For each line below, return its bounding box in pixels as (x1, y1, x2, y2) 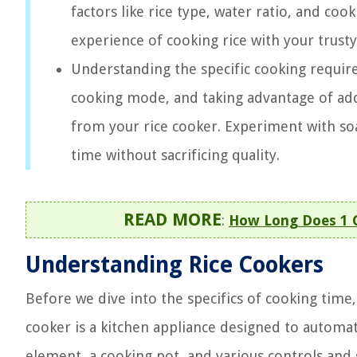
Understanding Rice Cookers (25, 252, 324, 278)
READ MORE (124, 210, 222, 229)
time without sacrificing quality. (71, 147, 280, 163)
